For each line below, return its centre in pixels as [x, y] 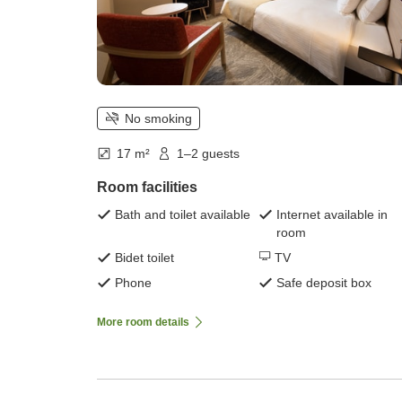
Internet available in [332, 215]
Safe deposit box [324, 283]
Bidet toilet [144, 258]
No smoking [158, 119]
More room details [143, 323]
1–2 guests [208, 154]
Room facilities [147, 188]
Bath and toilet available [183, 215]
